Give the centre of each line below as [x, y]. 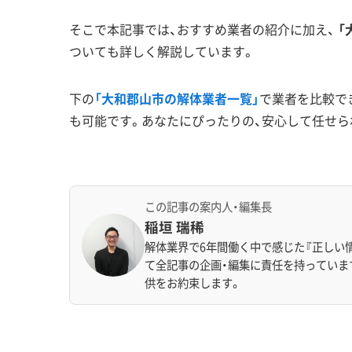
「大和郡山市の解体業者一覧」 [177, 98]
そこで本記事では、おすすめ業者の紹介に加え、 [203, 29]
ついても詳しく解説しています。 [162, 51]
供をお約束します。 [193, 282]
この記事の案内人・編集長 [208, 206]
